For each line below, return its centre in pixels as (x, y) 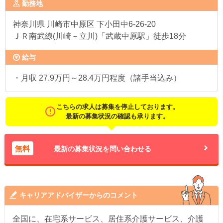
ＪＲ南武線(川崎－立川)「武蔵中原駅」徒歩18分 (100, 36)
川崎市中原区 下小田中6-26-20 (100, 24)
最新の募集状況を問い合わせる (102, 149)
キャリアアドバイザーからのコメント (78, 195)
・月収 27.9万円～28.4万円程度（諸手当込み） (97, 78)
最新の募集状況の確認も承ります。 (117, 116)
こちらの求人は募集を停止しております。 (117, 107)
